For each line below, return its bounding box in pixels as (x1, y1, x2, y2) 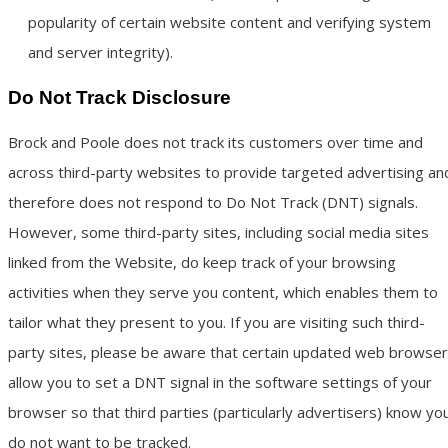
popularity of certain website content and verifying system (28, 11, 431, 32)
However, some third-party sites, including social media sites (8, 222, 429, 243)
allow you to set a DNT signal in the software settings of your (8, 372, 432, 393)
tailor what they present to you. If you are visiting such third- (8, 312, 425, 333)
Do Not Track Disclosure (8, 86, 231, 108)
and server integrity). (28, 41, 173, 62)
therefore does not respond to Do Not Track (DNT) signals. (8, 192, 418, 213)
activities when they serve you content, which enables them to (8, 282, 438, 303)
